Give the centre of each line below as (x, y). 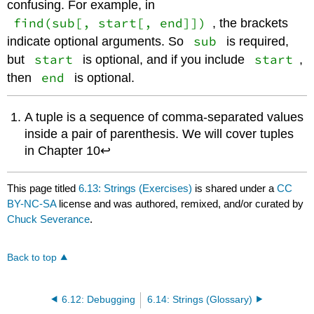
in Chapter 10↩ (68, 150)
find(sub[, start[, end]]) (110, 23)
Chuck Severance (49, 219)
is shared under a (235, 189)
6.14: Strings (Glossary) (200, 299)
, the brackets (250, 23)
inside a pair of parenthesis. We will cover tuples (159, 134)
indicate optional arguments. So (97, 41)
